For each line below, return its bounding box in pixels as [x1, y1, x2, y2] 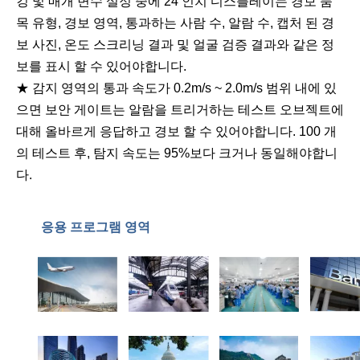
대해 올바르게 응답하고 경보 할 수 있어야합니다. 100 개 [16, 124, 337, 138]
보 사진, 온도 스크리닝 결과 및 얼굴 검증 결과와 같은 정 [16, 37, 334, 51]
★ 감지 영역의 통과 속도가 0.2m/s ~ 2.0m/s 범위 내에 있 [16, 80, 337, 95]
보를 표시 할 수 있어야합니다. [16, 59, 186, 73]
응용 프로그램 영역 [40, 219, 150, 234]
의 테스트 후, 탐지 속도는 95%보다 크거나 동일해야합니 [16, 145, 337, 160]
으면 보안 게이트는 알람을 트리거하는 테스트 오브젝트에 [16, 102, 344, 117]
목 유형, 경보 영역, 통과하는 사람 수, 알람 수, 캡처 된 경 [16, 15, 334, 30]
